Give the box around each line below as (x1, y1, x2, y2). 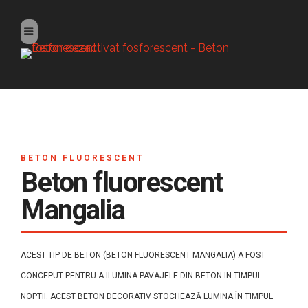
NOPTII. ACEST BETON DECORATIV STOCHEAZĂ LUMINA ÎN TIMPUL (21, 291, 273, 301)
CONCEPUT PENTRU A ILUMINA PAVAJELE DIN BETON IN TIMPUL (21, 271, 262, 280)
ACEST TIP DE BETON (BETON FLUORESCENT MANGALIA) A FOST (21, 250, 265, 260)
